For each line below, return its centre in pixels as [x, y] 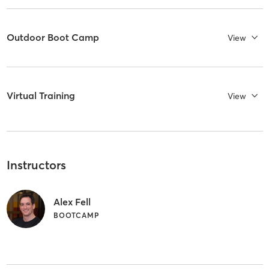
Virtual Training [41, 96]
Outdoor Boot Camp [53, 38]
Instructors [36, 165]
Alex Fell [72, 201]
